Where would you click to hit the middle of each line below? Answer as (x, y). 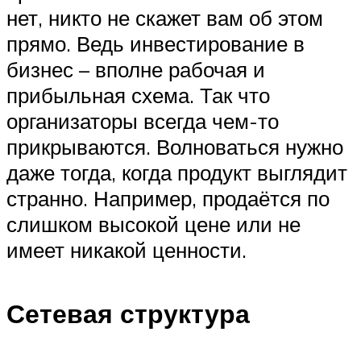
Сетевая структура (128, 313)
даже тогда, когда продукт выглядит (177, 173)
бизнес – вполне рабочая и (136, 70)
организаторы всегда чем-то (143, 121)
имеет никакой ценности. (127, 250)
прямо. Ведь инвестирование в (156, 44)
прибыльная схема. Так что (138, 95)
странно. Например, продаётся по (168, 199)
